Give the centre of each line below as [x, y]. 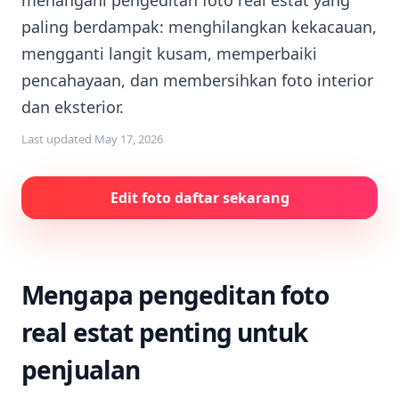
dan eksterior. [73, 107]
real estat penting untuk [164, 332]
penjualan [81, 370]
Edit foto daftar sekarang [199, 198]
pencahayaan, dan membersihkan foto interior [197, 80]
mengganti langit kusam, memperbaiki [169, 53]
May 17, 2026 [129, 139]
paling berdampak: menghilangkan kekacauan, [199, 27]
